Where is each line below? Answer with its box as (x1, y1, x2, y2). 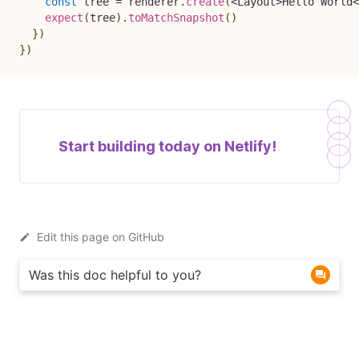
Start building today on (58, 137, 221, 155)
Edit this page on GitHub (37, 229, 164, 244)
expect (45, 10, 83, 24)
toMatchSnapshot (128, 10, 224, 24)
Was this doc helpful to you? (29, 266, 201, 283)
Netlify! (224, 137, 276, 155)
